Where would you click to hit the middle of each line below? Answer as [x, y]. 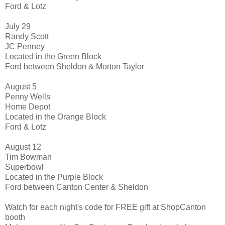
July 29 [18, 26]
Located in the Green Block [53, 56]
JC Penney [25, 46]
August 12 [23, 147]
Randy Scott [27, 36]
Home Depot [28, 106]
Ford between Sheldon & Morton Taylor [75, 66]
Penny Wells [28, 96]
